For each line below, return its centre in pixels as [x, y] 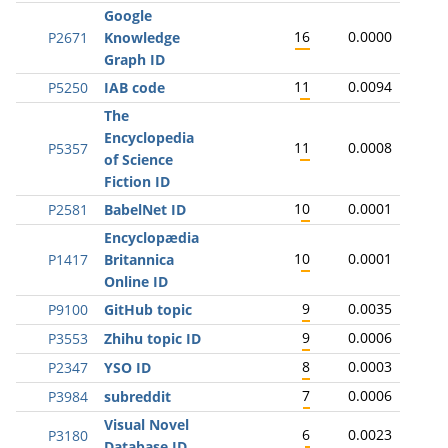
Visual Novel [146, 424]
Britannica [139, 259]
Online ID [136, 281]
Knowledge [142, 37]
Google [128, 15]
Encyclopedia [149, 137]
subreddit [137, 396]
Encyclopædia [151, 237]
